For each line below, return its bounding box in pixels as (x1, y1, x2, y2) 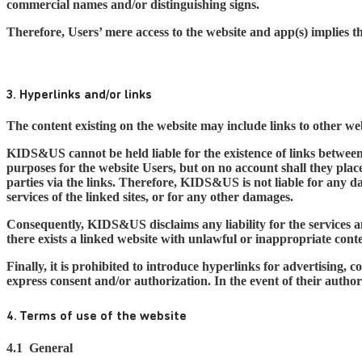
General (23, 340, 73, 355)
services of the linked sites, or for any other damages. (6, 190, 293, 204)
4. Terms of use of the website (6, 305, 187, 324)
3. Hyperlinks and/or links (6, 83, 152, 102)
